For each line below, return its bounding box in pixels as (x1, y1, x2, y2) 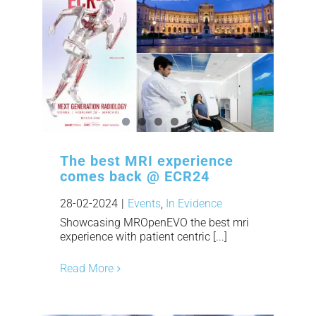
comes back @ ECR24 (60, 168, 209, 186)
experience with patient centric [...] (60, 230, 227, 244)
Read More (60, 262, 114, 276)
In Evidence (166, 197, 222, 211)
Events (128, 197, 161, 211)
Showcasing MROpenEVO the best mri (60, 216, 249, 230)
